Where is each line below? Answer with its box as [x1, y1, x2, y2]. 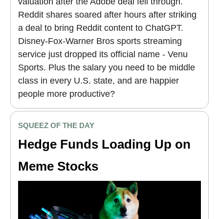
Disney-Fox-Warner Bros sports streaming [18, 36, 182, 46]
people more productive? [18, 88, 117, 99]
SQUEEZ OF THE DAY [18, 121, 94, 130]
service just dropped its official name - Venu [18, 49, 188, 59]
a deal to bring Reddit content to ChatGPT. [18, 22, 183, 33]
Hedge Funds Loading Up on [18, 136, 191, 152]
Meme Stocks [18, 158, 98, 174]
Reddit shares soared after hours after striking [18, 9, 197, 20]
